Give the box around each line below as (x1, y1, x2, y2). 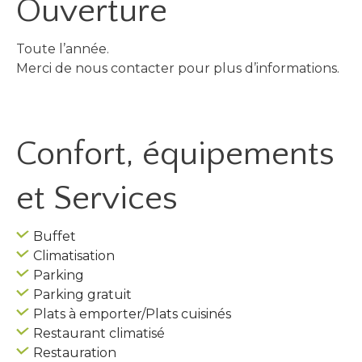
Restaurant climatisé (33, 325, 165, 341)
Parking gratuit (33, 286, 132, 302)
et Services (16, 179, 178, 217)
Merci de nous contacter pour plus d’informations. (16, 60, 339, 76)
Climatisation (33, 247, 115, 263)
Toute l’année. (16, 40, 109, 57)
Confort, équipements (16, 134, 335, 173)
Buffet (33, 228, 76, 244)
